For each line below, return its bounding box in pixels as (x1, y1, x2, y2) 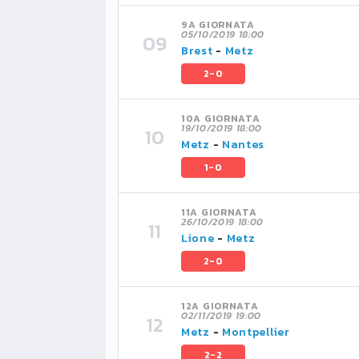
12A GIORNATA (181, 299, 259, 313)
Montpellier (221, 324, 290, 341)
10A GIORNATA (181, 111, 260, 126)
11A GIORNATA (181, 205, 257, 220)
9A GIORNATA (181, 18, 255, 32)
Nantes (221, 136, 265, 153)
